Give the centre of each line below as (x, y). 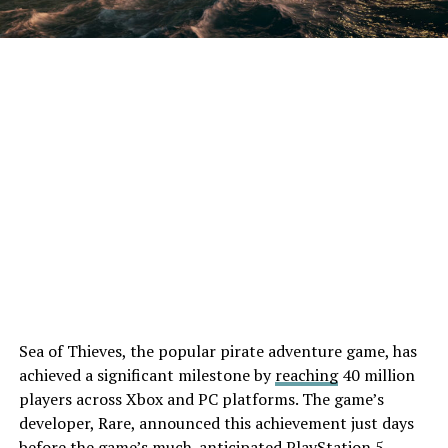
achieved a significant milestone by (146, 374)
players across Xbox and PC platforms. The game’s (201, 398)
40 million (376, 374)
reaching (306, 374)
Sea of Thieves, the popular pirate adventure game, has (217, 350)
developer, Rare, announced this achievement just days (216, 422)
